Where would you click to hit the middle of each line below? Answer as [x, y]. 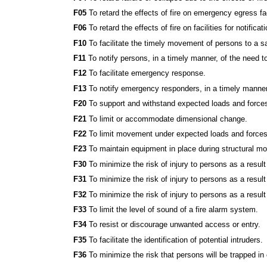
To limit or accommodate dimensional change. [167, 119]
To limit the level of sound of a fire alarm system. [173, 209]
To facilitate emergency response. [146, 73]
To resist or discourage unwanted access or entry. [174, 225]
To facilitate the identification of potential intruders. [175, 240]
